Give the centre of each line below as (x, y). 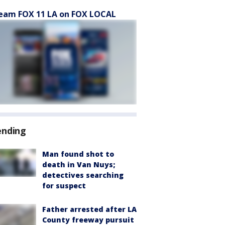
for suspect (64, 186)
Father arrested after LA (89, 209)
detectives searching (83, 175)
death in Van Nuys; (79, 164)
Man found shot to (78, 154)
